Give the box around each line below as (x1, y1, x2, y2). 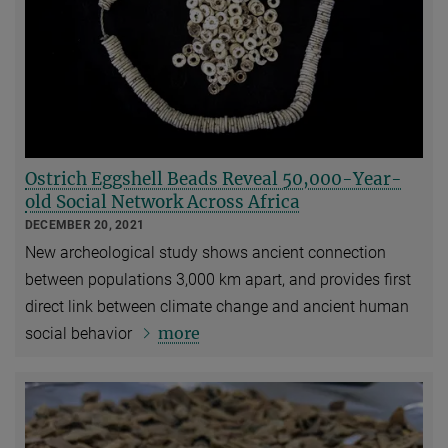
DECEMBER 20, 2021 (25, 217, 145, 232)
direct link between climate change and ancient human (25, 296, 409, 316)
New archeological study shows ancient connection (25, 242, 386, 262)
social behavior (25, 323, 136, 343)
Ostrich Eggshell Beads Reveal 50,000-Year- (25, 167, 402, 190)
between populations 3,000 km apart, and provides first (25, 269, 411, 289)
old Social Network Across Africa (25, 190, 300, 213)
